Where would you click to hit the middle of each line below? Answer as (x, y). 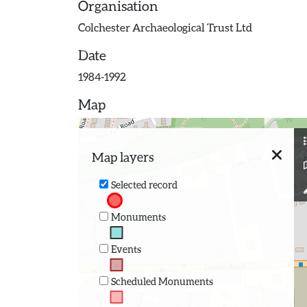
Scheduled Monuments (162, 281)
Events (126, 249)
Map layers (123, 157)
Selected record (144, 184)
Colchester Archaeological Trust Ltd (165, 27)
